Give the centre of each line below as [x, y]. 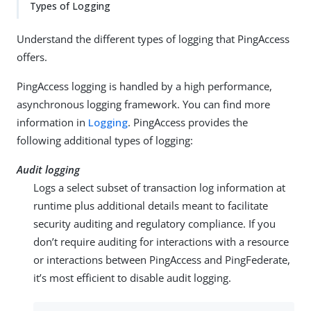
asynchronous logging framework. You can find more [143, 104]
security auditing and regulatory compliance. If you [154, 224]
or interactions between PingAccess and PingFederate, [162, 260]
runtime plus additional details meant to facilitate [151, 205]
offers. [32, 57]
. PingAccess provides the [188, 122]
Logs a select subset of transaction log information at [159, 187]
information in [52, 122]
